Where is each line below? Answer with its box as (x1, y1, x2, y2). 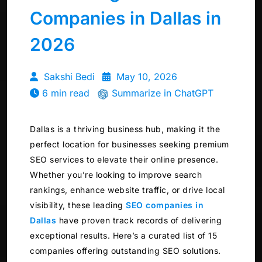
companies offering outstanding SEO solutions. (30, 246, 221, 256)
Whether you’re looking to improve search (30, 170, 202, 180)
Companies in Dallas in (30, 8, 221, 29)
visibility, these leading (30, 200, 126, 211)
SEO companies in (126, 200, 204, 211)
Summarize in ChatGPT (109, 87, 213, 99)
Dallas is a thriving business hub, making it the (30, 124, 220, 135)
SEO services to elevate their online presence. (30, 154, 218, 165)
